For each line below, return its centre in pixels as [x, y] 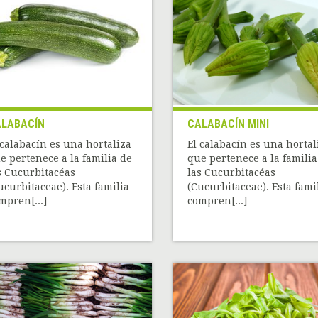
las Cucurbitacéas [231, 173]
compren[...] [217, 201]
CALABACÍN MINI [228, 124]
